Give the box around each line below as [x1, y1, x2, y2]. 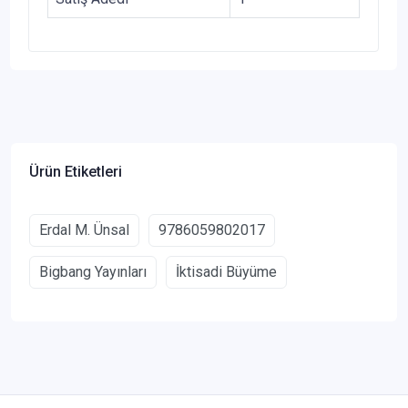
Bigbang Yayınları [39, 263, 147, 281]
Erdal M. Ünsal [39, 221, 129, 240]
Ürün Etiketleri [29, 163, 122, 181]
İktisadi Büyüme [176, 263, 277, 281]
